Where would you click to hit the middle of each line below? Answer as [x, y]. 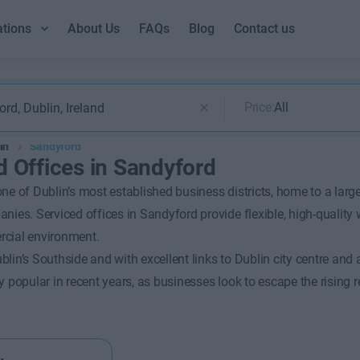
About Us [94, 29]
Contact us [265, 29]
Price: [259, 107]
